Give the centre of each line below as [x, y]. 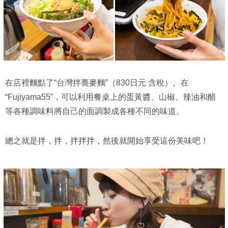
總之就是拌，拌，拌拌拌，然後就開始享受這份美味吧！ [107, 140]
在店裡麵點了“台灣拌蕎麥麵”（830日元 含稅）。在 [97, 82]
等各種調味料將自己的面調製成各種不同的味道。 [95, 111]
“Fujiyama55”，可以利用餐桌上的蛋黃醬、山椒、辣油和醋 [110, 97]
